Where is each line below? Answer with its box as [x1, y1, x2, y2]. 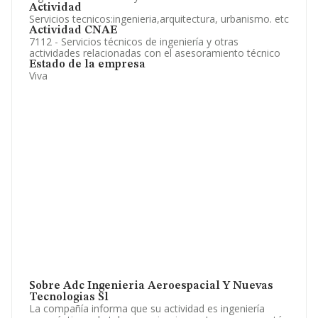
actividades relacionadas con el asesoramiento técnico [29, 46, 280, 60]
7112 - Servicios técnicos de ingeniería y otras [29, 35, 238, 48]
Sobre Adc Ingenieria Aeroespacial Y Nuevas [29, 280, 273, 292]
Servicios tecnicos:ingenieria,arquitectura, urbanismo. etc [29, 12, 289, 26]
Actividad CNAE [29, 25, 117, 36]
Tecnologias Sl [29, 292, 109, 303]
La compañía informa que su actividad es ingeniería [29, 302, 265, 315]
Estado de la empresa [29, 59, 146, 70]
